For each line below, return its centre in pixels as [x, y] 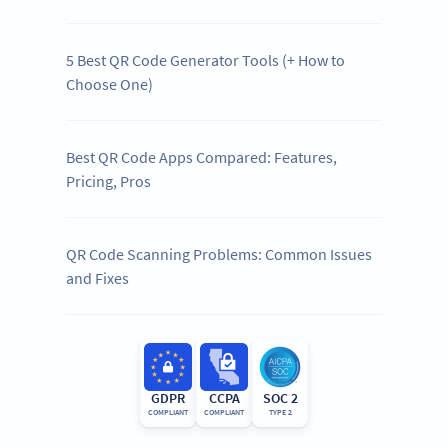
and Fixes [98, 278]
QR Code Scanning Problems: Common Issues [219, 254]
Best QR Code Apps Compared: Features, [202, 157]
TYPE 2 [280, 412]
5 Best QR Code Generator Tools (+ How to [206, 60]
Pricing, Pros [109, 181]
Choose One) [110, 84]
